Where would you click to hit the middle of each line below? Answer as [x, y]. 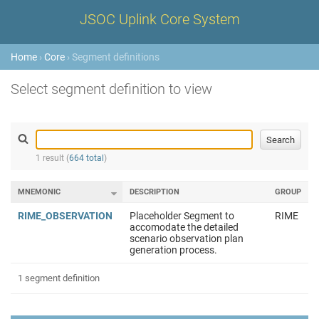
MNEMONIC [39, 192]
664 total [87, 158]
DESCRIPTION [155, 192]
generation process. [173, 250]
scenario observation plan [187, 239]
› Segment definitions [112, 57]
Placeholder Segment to [182, 216]
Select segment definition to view [111, 89]
